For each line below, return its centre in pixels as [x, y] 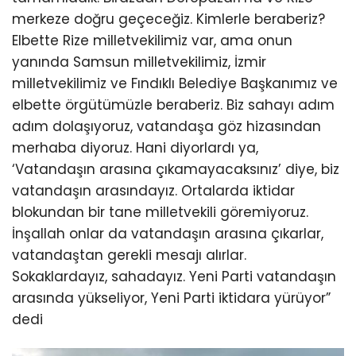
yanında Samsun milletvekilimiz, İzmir [139, 62]
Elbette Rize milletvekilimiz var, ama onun [152, 40]
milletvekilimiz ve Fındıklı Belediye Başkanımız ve [175, 83]
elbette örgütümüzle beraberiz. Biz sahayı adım [173, 104]
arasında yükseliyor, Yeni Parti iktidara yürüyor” [171, 298]
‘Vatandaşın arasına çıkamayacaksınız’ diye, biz [176, 169]
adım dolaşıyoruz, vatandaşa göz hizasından [166, 126]
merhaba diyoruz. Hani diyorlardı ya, [135, 147]
